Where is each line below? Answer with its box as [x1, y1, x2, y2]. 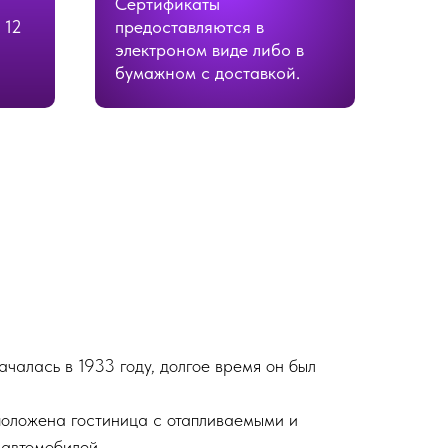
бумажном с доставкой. [115, 62, 300, 84]
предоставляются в [115, 16, 264, 38]
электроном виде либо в [115, 39, 304, 61]
